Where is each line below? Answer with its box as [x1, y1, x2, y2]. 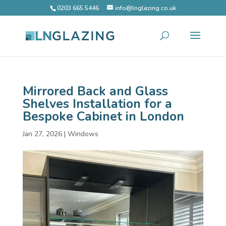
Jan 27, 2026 [22, 129, 62, 139]
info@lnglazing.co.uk [115, 4, 176, 12]
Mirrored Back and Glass [22, 83, 168, 100]
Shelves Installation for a [22, 95, 172, 112]
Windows [67, 129, 98, 139]
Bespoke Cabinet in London [22, 108, 184, 125]
